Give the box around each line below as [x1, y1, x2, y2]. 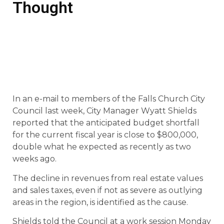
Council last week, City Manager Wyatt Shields [12, 106, 196, 116]
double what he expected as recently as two [12, 142, 191, 152]
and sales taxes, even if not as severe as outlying [12, 185, 202, 195]
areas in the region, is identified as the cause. [12, 197, 188, 207]
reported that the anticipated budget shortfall [12, 118, 199, 128]
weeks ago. [12, 154, 56, 164]
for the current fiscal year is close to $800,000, [12, 130, 198, 140]
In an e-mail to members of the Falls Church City [12, 94, 205, 104]
